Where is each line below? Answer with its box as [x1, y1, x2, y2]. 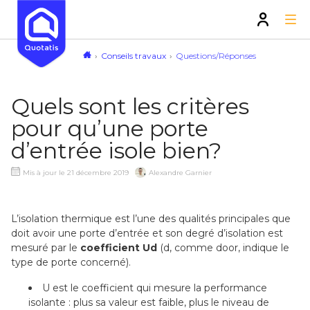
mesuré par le [11, 241, 80, 255]
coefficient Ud [80, 241, 157, 255]
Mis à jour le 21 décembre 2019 [23, 168, 129, 177]
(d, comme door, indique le [157, 241, 289, 255]
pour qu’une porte [11, 115, 208, 142]
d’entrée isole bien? [11, 137, 221, 164]
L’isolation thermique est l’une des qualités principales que [11, 212, 291, 226]
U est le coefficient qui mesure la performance [42, 282, 267, 295]
